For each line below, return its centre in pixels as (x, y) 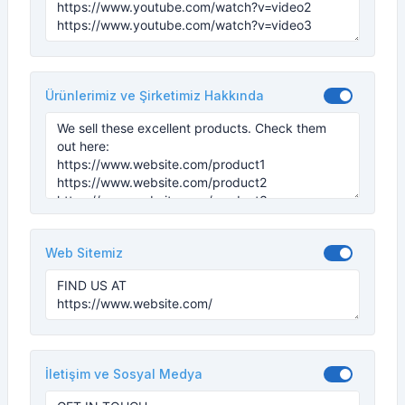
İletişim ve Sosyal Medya (124, 374)
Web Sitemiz (84, 253)
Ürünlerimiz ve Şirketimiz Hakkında (155, 95)
